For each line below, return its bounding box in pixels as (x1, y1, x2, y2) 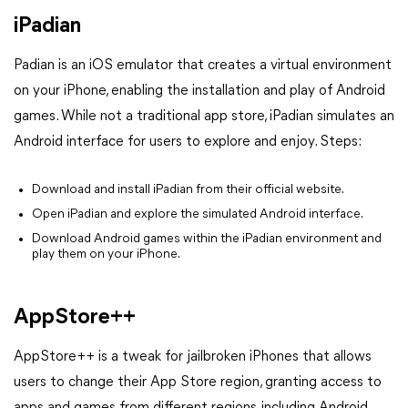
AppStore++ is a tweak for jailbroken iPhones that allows (14, 349, 372, 364)
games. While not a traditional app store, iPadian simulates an (14, 108, 394, 124)
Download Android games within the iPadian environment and (32, 231, 382, 246)
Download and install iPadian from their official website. (32, 182, 344, 197)
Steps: (320, 134, 362, 149)
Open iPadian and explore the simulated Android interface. (32, 207, 363, 221)
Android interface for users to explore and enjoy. (14, 134, 320, 149)
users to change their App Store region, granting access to (14, 374, 382, 390)
